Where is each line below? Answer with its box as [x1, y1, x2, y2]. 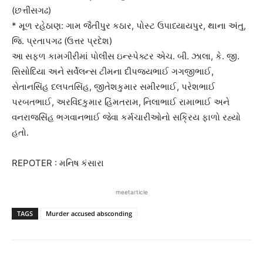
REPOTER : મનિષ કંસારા [12, 157, 104, 168]
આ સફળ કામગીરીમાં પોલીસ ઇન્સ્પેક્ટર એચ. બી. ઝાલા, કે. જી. [12, 50, 240, 62]
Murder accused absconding [46, 208, 132, 218]
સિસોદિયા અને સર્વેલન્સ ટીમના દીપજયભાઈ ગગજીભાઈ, [12, 65, 214, 77]
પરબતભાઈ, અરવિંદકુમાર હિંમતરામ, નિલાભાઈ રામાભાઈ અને [12, 96, 230, 107]
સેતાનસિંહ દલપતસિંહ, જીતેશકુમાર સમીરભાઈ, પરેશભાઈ [12, 80, 215, 92]
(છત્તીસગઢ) [12, 4, 51, 16]
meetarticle [115, 188, 148, 195]
